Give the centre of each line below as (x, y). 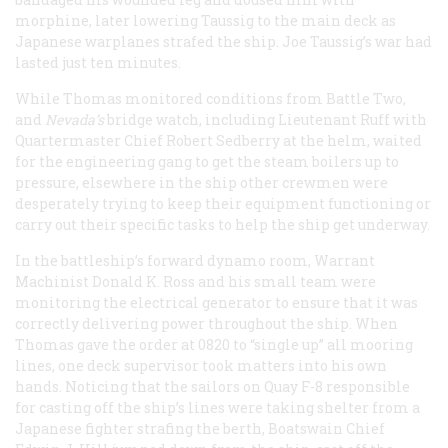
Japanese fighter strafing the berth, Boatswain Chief (200, 429)
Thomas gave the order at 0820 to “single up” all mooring (214, 345)
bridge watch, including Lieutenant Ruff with (265, 120)
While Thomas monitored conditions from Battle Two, (210, 99)
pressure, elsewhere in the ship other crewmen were (201, 183)
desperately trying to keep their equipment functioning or (223, 204)
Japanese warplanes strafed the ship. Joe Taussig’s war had (223, 42)
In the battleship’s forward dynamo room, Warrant (195, 261)
